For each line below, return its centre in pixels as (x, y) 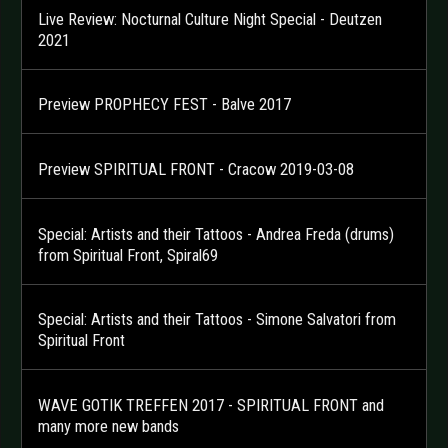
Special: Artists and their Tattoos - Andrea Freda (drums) (216, 234)
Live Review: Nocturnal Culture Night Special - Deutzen (210, 19)
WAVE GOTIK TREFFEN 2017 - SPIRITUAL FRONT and (211, 405)
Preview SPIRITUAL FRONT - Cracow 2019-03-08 (196, 169)
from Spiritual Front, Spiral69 (128, 255)
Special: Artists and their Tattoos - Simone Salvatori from (217, 320)
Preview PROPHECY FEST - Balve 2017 (164, 105)
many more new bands (108, 426)
